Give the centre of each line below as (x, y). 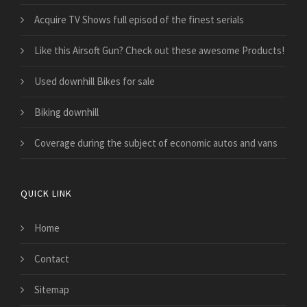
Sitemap (52, 289)
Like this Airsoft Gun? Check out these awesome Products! (159, 50)
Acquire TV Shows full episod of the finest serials (139, 19)
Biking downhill (66, 112)
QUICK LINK (46, 193)
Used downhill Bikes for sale (95, 81)
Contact (52, 258)
